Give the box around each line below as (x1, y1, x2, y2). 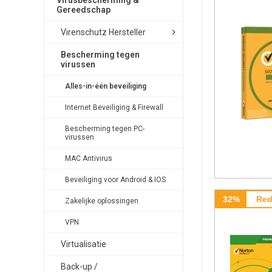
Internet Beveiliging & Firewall (65, 103, 163, 112)
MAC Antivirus (65, 154, 112, 163)
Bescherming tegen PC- (65, 124, 144, 133)
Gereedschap (56, 5, 110, 15)
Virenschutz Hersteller (61, 27, 146, 37)
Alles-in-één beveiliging (65, 82, 146, 90)
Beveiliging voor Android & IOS (65, 175, 166, 184)
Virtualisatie (61, 239, 106, 249)
